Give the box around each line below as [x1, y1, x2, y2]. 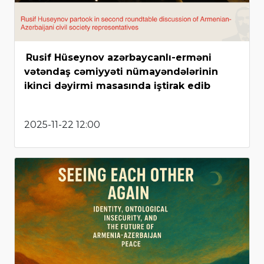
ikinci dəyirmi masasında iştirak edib [24, 80, 210, 91]
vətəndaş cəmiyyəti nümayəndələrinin [24, 65, 218, 77]
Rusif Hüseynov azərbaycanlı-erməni [26, 51, 212, 63]
